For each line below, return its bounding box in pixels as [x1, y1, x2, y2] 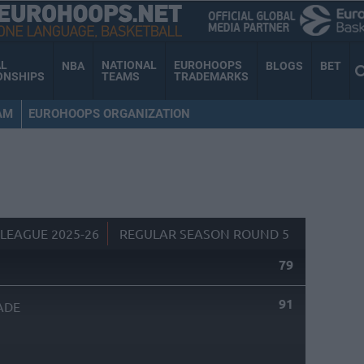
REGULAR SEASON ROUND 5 [119, 225, 289, 242]
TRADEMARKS [174, 70, 249, 84]
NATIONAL [102, 58, 157, 72]
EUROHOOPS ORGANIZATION [28, 106, 190, 121]
